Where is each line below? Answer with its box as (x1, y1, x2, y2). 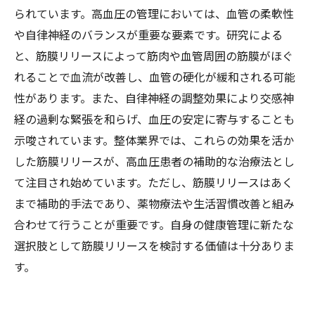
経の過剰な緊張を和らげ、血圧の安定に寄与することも (14, 110, 295, 127)
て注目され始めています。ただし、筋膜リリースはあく (14, 174, 293, 191)
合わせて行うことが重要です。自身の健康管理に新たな (14, 216, 294, 233)
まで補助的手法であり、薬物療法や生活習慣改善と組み (14, 195, 295, 212)
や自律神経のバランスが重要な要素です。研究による (14, 26, 283, 43)
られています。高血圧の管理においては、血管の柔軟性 (14, 5, 294, 22)
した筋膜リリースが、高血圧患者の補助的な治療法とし (14, 153, 295, 169)
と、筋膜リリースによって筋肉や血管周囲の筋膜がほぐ (14, 47, 293, 64)
